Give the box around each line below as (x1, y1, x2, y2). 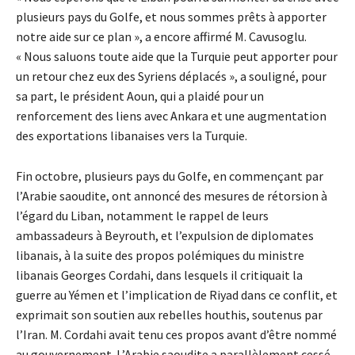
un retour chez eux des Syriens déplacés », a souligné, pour (16, 67, 326, 84)
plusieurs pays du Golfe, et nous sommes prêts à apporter (16, 8, 326, 25)
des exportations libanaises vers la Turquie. (16, 127, 247, 143)
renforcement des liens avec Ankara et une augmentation (16, 107, 326, 124)
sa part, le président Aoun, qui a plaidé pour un (16, 87, 264, 104)
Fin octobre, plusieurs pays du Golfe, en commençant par (16, 167, 323, 184)
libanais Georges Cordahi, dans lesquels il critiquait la (16, 266, 303, 283)
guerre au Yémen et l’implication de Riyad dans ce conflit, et (16, 286, 338, 303)
